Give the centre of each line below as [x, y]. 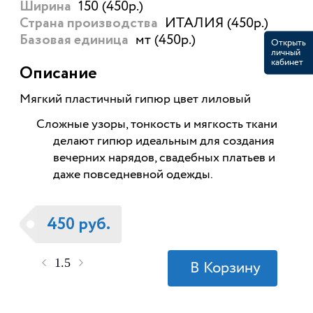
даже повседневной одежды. [133, 175]
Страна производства [88, 24]
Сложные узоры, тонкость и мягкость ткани [156, 125]
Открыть [289, 43]
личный [286, 52]
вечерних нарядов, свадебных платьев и [164, 158]
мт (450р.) [165, 41]
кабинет [287, 62]
